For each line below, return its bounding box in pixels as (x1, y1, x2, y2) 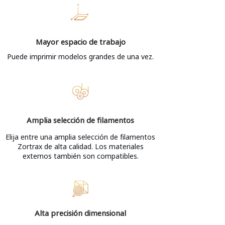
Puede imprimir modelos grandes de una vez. (7, 52, 154, 61)
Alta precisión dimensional (35, 208, 126, 218)
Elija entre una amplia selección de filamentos (6, 132, 155, 142)
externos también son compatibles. (22, 151, 139, 161)
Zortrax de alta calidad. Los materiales (17, 142, 144, 151)
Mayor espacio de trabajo (35, 37, 126, 47)
